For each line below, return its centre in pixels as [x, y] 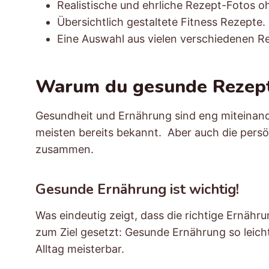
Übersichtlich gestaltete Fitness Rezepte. [161, 22]
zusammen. [66, 150]
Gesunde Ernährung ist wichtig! [137, 189]
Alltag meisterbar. [81, 249]
